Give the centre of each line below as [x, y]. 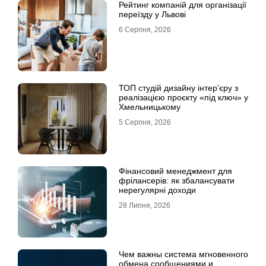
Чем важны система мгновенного [183, 254]
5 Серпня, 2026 [145, 123]
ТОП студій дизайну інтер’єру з [178, 88]
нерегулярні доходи [157, 190]
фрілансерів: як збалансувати [177, 181]
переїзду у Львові [152, 15]
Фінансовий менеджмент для [175, 171]
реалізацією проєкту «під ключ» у [183, 98]
